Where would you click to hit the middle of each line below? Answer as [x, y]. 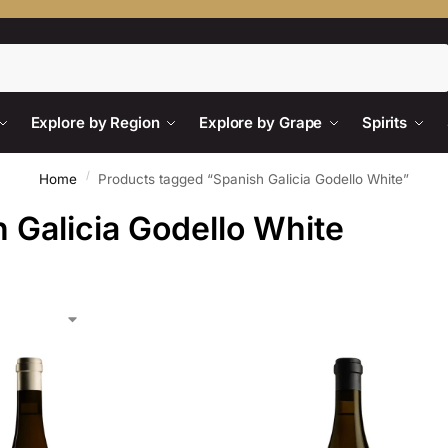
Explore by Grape [260, 122]
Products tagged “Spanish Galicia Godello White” [254, 179]
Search [423, 52]
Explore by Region [95, 122]
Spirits [384, 122]
